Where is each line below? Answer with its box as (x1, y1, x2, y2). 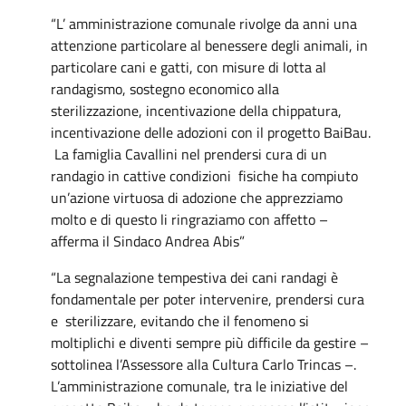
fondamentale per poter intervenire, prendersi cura (51, 287, 364, 310)
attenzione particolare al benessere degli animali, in (51, 34, 368, 56)
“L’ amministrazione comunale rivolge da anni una (51, 12, 357, 34)
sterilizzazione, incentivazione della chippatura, (51, 99, 342, 121)
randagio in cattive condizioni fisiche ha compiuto (51, 164, 358, 187)
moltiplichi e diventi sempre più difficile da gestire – (51, 331, 369, 353)
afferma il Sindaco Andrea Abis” (51, 229, 245, 252)
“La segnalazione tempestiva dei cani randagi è (51, 266, 338, 288)
